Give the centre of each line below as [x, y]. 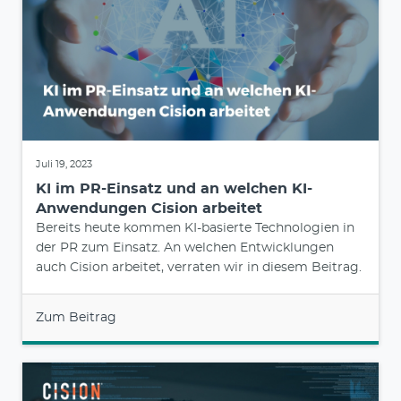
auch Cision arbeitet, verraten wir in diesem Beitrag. [199, 267]
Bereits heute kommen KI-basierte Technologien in [195, 228]
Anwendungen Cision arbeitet [149, 208]
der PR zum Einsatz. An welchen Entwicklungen [185, 247]
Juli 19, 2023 [64, 164]
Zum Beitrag [76, 317]
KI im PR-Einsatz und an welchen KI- [174, 188]
